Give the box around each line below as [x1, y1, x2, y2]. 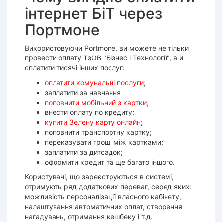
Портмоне [25, 21, 100, 39]
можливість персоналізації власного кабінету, [25, 192, 181, 201]
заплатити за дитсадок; [45, 148, 123, 156]
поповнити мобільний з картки [45, 98, 147, 107]
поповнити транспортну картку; [45, 128, 152, 136]
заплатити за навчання [45, 88, 121, 97]
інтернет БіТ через [25, 4, 162, 22]
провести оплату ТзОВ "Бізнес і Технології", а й [25, 54, 183, 62]
